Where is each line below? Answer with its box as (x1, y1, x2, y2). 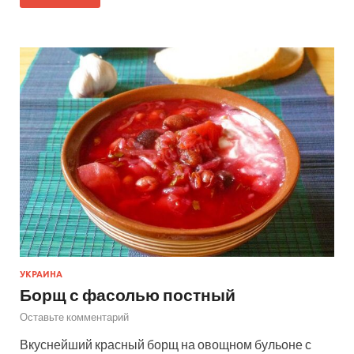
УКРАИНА (20, 269, 62, 280)
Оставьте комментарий (20, 311, 129, 324)
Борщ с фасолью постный (20, 284, 235, 305)
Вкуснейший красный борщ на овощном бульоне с (20, 337, 311, 352)
